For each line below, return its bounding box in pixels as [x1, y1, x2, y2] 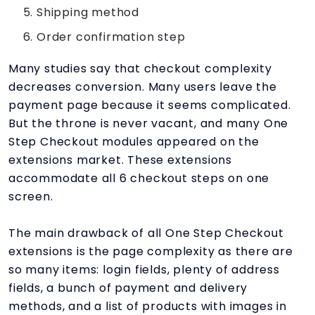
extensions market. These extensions [8, 151, 232, 168]
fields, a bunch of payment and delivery [8, 279, 248, 296]
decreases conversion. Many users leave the [8, 78, 277, 95]
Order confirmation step [37, 28, 186, 45]
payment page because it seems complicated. [8, 96, 291, 113]
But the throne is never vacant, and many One [8, 115, 289, 131]
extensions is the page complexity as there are [8, 243, 293, 259]
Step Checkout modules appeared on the [8, 133, 259, 150]
